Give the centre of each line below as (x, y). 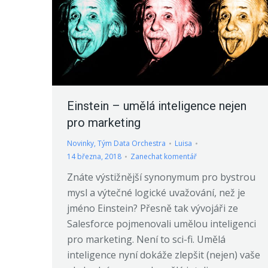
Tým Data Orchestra (132, 144)
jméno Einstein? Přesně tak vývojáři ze (153, 208)
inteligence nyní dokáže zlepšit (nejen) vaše (164, 255)
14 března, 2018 (94, 157)
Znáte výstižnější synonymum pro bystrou (161, 177)
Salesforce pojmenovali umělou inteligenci (162, 224)
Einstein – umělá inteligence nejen (157, 106)
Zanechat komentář (164, 157)
